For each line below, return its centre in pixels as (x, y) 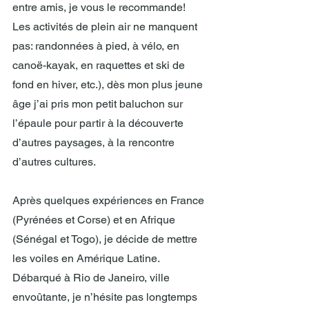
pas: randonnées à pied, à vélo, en (97, 46)
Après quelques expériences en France (110, 201)
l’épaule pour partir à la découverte (99, 123)
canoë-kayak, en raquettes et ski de (100, 66)
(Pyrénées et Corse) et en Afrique (95, 220)
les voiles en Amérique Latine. (87, 259)
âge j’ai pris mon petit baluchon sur (99, 104)
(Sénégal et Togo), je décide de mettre (106, 239)
